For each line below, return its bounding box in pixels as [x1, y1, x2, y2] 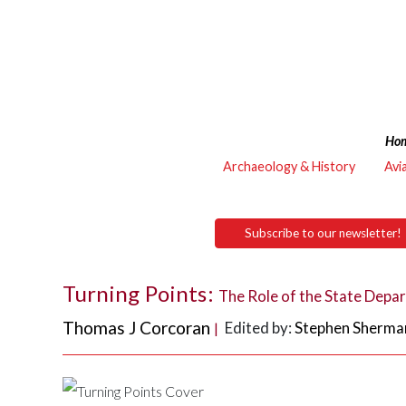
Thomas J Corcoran [63, 317, 211, 339]
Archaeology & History [223, 159, 355, 174]
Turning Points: [63, 279, 218, 306]
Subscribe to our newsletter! [245, 225, 401, 240]
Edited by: [225, 318, 295, 338]
